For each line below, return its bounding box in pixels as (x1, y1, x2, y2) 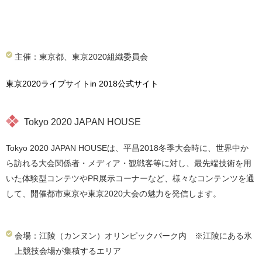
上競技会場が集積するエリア (15, 246, 121, 256)
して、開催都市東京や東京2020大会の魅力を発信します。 (6, 189, 221, 198)
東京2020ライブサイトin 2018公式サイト (6, 79, 158, 88)
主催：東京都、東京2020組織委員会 (15, 52, 148, 61)
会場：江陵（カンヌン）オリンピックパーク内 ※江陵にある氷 (15, 231, 252, 240)
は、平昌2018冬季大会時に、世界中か (107, 143, 249, 153)
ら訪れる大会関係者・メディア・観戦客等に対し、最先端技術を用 (6, 158, 251, 168)
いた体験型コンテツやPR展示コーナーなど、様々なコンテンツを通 (6, 174, 254, 183)
